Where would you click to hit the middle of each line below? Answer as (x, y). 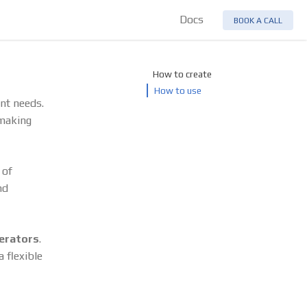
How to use (178, 90)
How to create (183, 74)
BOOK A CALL (258, 20)
